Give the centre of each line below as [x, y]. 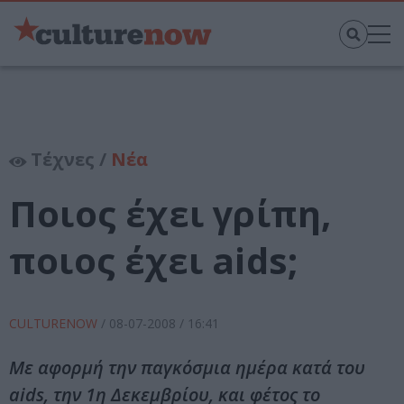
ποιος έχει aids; [154, 261]
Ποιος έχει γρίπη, [170, 214]
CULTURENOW [55, 324]
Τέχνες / [69, 160]
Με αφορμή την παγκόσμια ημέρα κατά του [187, 368]
